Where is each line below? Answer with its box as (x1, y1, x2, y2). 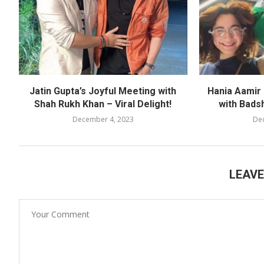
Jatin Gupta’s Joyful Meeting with (29, 85, 177, 97)
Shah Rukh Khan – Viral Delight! (34, 98, 172, 110)
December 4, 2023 (72, 114, 134, 124)
